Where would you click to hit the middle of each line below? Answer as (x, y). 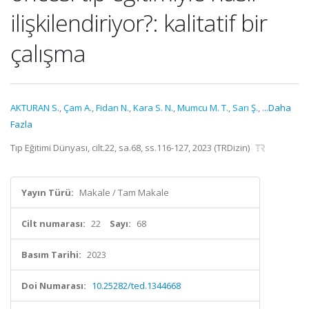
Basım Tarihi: (51, 255)
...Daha (277, 108)
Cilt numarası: (53, 223)
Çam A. (78, 108)
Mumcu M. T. (203, 108)
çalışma (48, 53)
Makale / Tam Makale (124, 192)
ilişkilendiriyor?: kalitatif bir (139, 23)
